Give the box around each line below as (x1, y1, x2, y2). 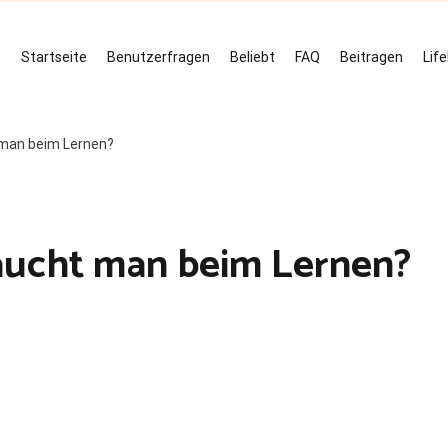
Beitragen (340, 49, 403, 65)
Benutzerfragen (107, 49, 210, 65)
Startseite (21, 49, 87, 65)
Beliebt (230, 49, 275, 65)
